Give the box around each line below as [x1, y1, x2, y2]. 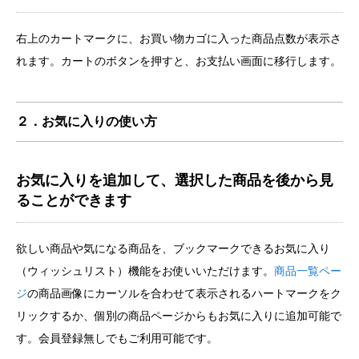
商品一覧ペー [274, 264, 341, 277]
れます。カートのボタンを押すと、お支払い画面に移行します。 [16, 54, 341, 68]
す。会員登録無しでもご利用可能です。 [16, 331, 218, 345]
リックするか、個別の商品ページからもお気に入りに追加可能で [16, 309, 341, 322]
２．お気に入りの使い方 [16, 114, 157, 128]
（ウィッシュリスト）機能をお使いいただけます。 [16, 264, 274, 277]
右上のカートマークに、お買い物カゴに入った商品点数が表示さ [16, 32, 341, 46]
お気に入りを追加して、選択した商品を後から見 [16, 171, 333, 188]
